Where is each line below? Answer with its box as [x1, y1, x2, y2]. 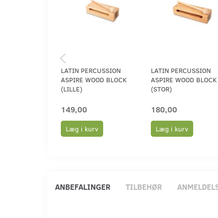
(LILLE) [61, 84, 82, 93]
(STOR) [150, 84, 172, 93]
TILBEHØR [126, 181, 162, 192]
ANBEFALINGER [55, 181, 110, 192]
